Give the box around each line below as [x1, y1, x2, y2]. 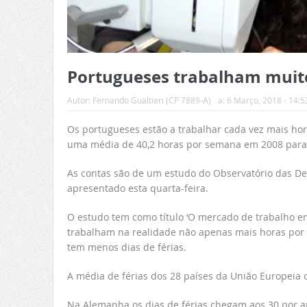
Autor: [66, 94, 93, 106]
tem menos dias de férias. [66, 240, 186, 254]
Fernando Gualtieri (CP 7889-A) [92, 94, 211, 106]
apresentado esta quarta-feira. [66, 181, 208, 195]
